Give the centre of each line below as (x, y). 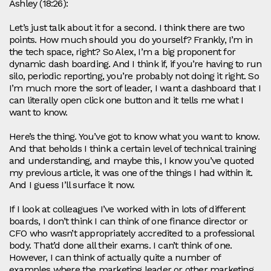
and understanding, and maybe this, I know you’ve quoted (132, 161)
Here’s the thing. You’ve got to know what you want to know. (134, 137)
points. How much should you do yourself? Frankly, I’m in (131, 40)
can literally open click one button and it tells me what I (126, 100)
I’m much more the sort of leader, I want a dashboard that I (135, 88)
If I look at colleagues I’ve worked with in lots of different (127, 209)
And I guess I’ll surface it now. (72, 185)
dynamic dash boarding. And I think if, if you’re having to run (135, 64)
